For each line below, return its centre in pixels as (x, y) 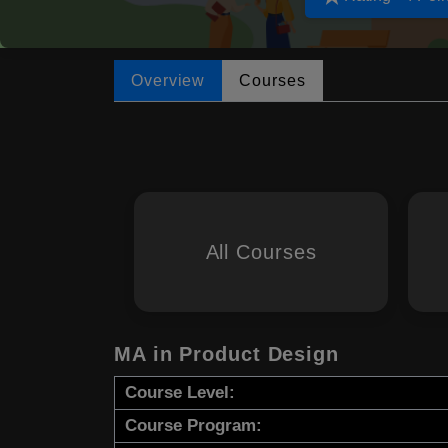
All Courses (261, 252)
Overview (168, 81)
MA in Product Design (226, 354)
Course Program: (193, 426)
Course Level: (180, 393)
